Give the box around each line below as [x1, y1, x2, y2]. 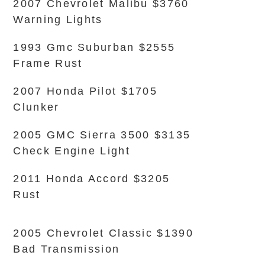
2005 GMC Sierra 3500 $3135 [13, 129, 191, 141]
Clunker [13, 101, 60, 113]
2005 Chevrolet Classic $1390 [13, 227, 193, 239]
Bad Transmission [13, 243, 120, 255]
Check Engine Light [13, 145, 130, 157]
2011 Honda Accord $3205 [13, 173, 170, 185]
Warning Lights [13, 14, 103, 25]
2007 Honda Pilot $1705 [13, 85, 158, 97]
